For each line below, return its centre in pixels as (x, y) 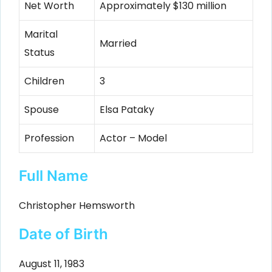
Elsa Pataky (127, 110)
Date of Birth (63, 234)
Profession (49, 138)
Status (39, 53)
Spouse (42, 110)
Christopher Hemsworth (77, 206)
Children (44, 81)
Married (118, 44)
